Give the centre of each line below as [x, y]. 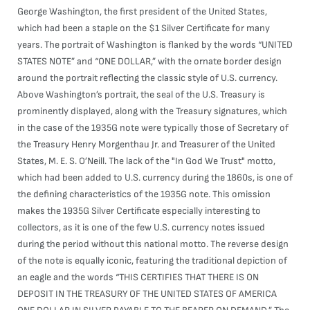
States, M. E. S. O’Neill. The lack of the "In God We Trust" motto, [146, 161]
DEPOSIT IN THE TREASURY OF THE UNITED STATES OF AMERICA [147, 294]
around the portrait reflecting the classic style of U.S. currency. [147, 78]
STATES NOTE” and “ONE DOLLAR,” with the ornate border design [149, 61]
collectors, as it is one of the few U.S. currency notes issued [141, 227]
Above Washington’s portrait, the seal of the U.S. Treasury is [141, 94]
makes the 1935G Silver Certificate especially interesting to [139, 211]
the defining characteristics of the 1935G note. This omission [144, 194]
